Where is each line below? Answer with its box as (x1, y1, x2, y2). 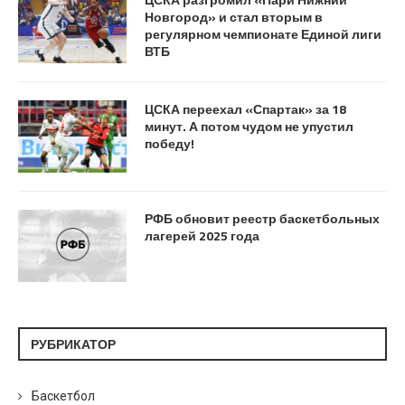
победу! (145, 134, 194, 154)
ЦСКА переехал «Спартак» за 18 (145, 99, 346, 119)
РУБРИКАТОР (31, 334, 116, 354)
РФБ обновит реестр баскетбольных (145, 209, 380, 229)
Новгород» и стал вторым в (145, 7, 323, 27)
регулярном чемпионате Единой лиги (145, 24, 381, 44)
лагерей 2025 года (145, 226, 259, 246)
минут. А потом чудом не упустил (145, 117, 353, 137)
